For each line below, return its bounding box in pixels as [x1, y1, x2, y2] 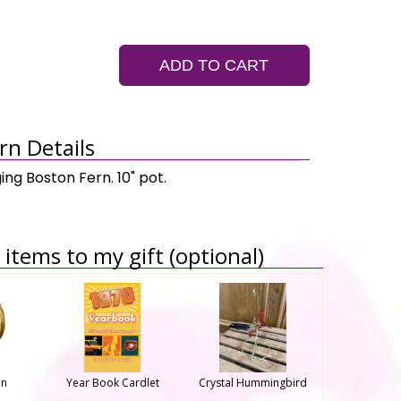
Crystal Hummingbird [198, 375, 307, 390]
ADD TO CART [159, 56, 269, 74]
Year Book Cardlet [65, 375, 159, 390]
